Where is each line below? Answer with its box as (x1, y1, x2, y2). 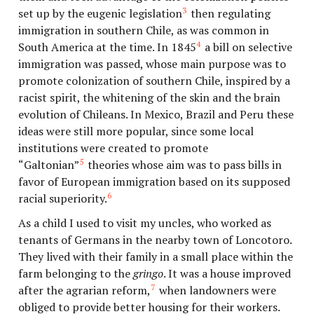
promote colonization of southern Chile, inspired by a (18, 72, 291, 88)
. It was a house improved (163, 266, 292, 282)
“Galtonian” (18, 156, 80, 172)
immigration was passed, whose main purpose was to (18, 55, 287, 71)
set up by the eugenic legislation (18, 5, 183, 21)
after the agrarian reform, (18, 282, 151, 299)
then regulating (187, 5, 271, 21)
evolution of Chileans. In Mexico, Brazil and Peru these (18, 106, 294, 122)
